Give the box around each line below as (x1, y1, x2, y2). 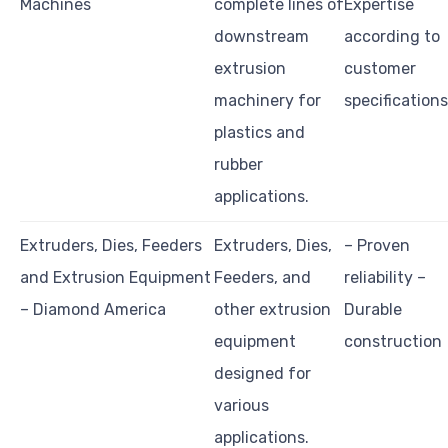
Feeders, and (214, 268, 311, 288)
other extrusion (214, 300, 331, 320)
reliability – (344, 268, 426, 288)
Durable (344, 300, 402, 320)
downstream (214, 27, 309, 47)
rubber (214, 155, 263, 175)
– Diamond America (20, 300, 166, 320)
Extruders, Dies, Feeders (20, 236, 202, 256)
